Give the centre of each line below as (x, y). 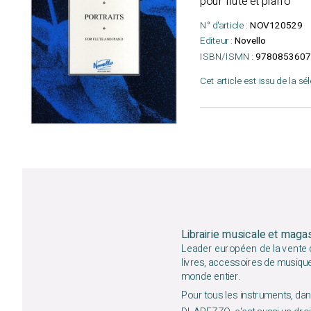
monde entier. (211, 277)
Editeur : (216, 41)
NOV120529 (276, 25)
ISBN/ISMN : (227, 57)
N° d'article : (224, 25)
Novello (250, 41)
